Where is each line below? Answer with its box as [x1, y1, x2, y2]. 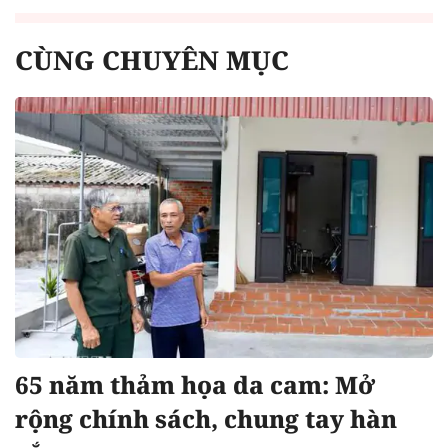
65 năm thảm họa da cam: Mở [15, 368, 375, 402]
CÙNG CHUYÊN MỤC [15, 41, 289, 78]
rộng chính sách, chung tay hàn [15, 402, 397, 436]
